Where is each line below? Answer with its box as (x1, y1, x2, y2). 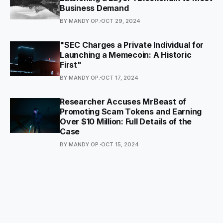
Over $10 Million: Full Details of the (60, 116, 192, 126)
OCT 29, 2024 (101, 17, 140, 24)
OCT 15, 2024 (101, 140, 139, 148)
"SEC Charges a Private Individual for (60, 39, 204, 50)
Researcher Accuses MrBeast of (60, 96, 187, 107)
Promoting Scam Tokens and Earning (60, 106, 202, 116)
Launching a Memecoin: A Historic (60, 49, 192, 60)
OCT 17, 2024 (101, 74, 138, 81)
